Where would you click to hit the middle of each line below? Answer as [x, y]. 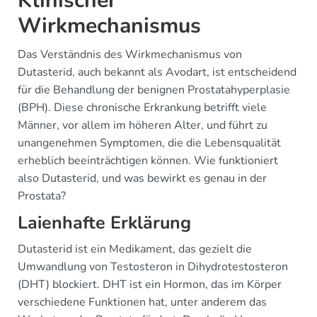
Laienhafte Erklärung [104, 223]
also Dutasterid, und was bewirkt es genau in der [142, 179]
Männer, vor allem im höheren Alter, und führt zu [143, 126]
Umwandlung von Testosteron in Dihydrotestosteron [153, 267]
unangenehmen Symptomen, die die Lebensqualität [149, 143]
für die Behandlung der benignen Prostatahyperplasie [154, 90]
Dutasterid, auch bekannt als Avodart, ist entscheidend [157, 73]
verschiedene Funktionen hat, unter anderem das [142, 302]
